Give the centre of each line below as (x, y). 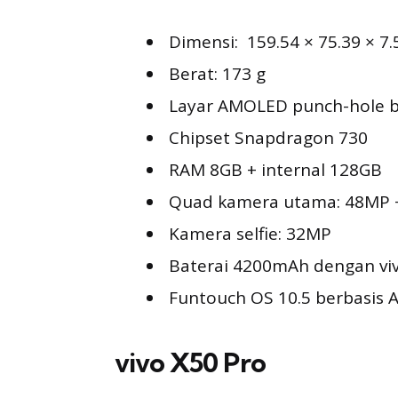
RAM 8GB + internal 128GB (275, 170)
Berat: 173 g (217, 74)
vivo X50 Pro (190, 362)
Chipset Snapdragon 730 (268, 138)
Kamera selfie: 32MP (250, 234)
